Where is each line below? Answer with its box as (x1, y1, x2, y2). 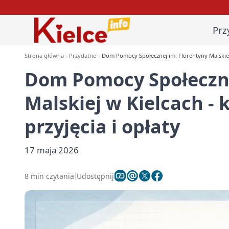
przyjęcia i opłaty (25, 114, 180, 139)
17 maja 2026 (25, 144, 79, 156)
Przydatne (69, 52, 97, 59)
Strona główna (25, 52, 64, 59)
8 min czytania (25, 171, 74, 181)
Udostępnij (77, 171, 114, 181)
